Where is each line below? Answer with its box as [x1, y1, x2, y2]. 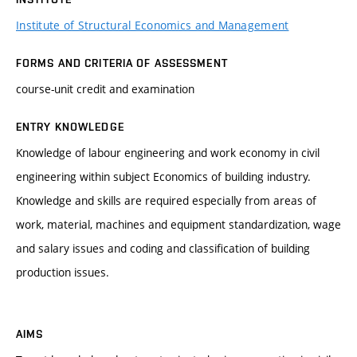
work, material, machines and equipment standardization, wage [16, 216, 341, 232]
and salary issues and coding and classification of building [16, 240, 310, 256]
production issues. [16, 264, 109, 280]
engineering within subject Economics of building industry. [16, 168, 311, 184]
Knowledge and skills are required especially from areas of [16, 192, 316, 208]
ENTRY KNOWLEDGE [16, 120, 124, 133]
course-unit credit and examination [16, 80, 194, 96]
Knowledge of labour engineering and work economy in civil [16, 144, 320, 160]
